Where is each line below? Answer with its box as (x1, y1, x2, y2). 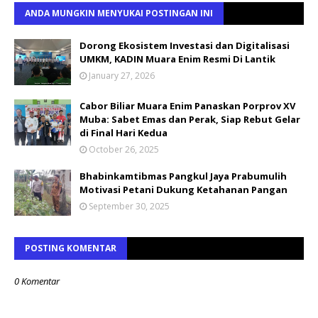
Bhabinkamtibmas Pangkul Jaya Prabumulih (79, 169, 287, 182)
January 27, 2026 (89, 69, 155, 82)
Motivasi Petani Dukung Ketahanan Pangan (79, 182, 287, 196)
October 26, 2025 (89, 143, 159, 155)
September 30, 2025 (89, 199, 170, 212)
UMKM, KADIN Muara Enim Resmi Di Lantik (79, 52, 275, 65)
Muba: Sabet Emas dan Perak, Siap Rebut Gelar (79, 112, 300, 126)
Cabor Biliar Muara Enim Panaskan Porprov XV (79, 99, 295, 112)
